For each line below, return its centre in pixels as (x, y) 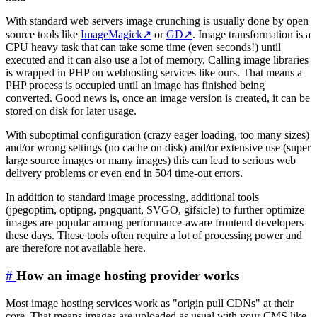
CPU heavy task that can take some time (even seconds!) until (143, 47)
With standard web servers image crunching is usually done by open (157, 21)
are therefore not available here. (76, 248)
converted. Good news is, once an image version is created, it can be (158, 98)
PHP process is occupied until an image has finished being (135, 86)
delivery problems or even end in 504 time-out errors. (124, 173)
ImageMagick (111, 35)
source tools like (43, 35)
